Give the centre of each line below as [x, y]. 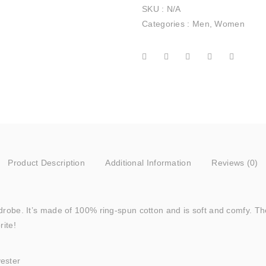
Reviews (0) [235, 163]
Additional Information [148, 163]
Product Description [47, 163]
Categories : [167, 24]
